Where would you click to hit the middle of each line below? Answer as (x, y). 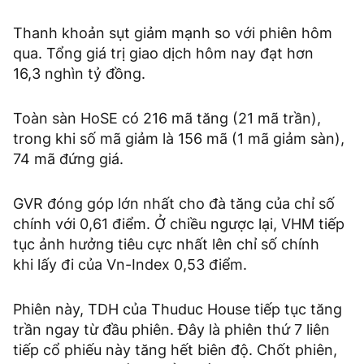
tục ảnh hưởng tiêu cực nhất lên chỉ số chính (166, 244)
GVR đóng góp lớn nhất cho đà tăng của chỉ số (174, 203)
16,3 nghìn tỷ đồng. (81, 73)
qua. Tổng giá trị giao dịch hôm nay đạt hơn (163, 53)
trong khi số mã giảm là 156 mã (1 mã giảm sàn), (179, 138)
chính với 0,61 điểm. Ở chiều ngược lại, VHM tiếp (179, 223)
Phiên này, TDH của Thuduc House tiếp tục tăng (178, 309)
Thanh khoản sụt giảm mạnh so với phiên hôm (173, 32)
